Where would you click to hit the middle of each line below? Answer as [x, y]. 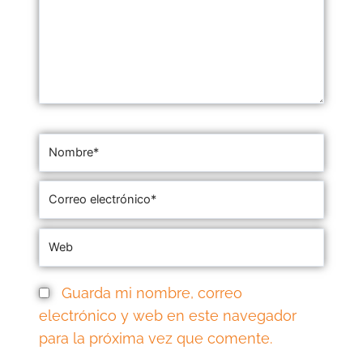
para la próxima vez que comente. [156, 338]
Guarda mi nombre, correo [152, 293]
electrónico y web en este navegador [168, 316]
